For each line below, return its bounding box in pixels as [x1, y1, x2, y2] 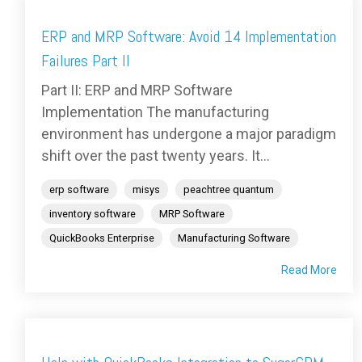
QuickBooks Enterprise [49, 232, 154, 245]
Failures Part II [41, 50, 130, 72]
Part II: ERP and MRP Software [41, 82, 233, 99]
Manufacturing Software [178, 232, 290, 245]
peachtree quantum [183, 183, 274, 196]
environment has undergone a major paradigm [41, 125, 336, 143]
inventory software [49, 208, 136, 221]
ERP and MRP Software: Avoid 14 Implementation [41, 26, 336, 48]
